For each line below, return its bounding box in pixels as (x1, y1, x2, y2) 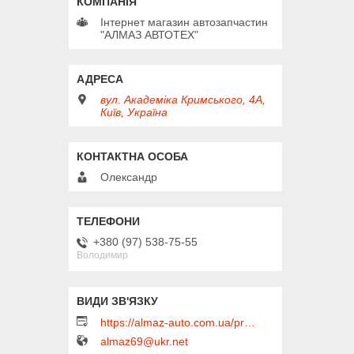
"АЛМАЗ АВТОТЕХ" (100, 28, 198, 41)
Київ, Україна (100, 105, 168, 119)
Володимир (77, 250, 128, 262)
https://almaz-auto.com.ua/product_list (244, 315, 255, 329)
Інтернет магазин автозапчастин (100, 15, 268, 28)
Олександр (100, 170, 157, 183)
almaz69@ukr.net (100, 335, 188, 348)
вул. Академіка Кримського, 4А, (100, 92, 265, 106)
